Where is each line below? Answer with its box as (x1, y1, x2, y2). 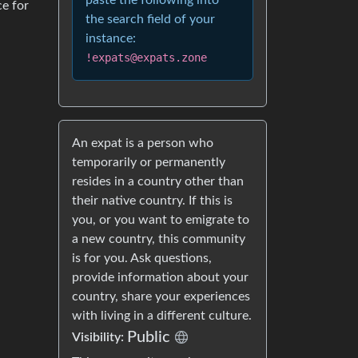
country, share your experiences (72, 290, 250, 303)
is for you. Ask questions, (72, 252, 212, 265)
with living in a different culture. (72, 309, 252, 322)
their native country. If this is (72, 194, 233, 207)
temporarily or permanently (72, 156, 225, 169)
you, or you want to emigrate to (72, 213, 249, 226)
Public (127, 329, 170, 345)
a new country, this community (72, 233, 245, 245)
